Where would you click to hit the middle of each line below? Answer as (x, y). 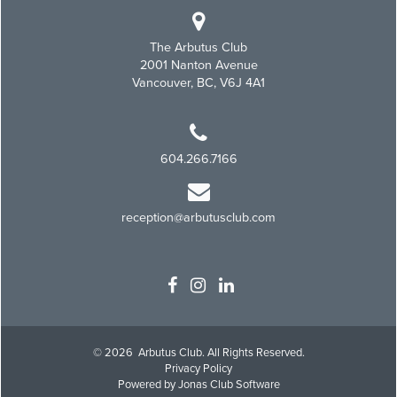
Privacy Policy (198, 368)
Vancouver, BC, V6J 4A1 (198, 82)
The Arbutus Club (198, 47)
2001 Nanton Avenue (198, 65)
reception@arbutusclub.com (198, 217)
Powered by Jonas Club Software (198, 384)
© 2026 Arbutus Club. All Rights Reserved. (198, 352)
